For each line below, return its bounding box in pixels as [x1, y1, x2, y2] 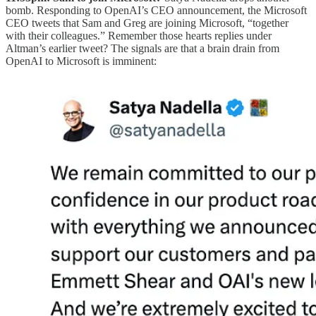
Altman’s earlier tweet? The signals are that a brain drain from [6, 42, 279, 55]
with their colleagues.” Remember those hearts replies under [6, 30, 272, 42]
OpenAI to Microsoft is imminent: [6, 55, 157, 68]
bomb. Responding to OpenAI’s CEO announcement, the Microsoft [6, 4, 307, 17]
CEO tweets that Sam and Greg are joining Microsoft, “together [6, 17, 288, 30]
